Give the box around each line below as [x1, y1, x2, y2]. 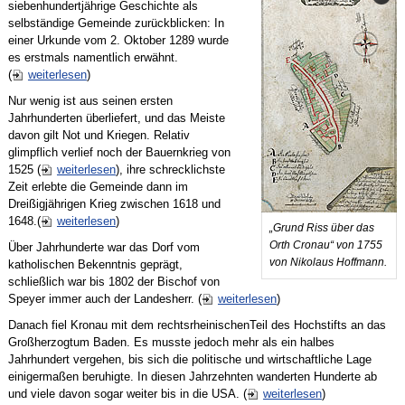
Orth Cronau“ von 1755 [269, 239, 383, 252]
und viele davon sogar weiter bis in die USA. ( [7, 387, 247, 401]
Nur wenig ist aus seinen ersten [7, 94, 173, 108]
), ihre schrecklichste [115, 163, 225, 177]
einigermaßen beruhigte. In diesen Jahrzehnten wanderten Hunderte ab [7, 370, 377, 384]
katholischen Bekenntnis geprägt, [7, 258, 183, 272]
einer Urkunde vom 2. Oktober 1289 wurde [7, 33, 229, 48]
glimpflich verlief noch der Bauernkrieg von [7, 146, 231, 160]
